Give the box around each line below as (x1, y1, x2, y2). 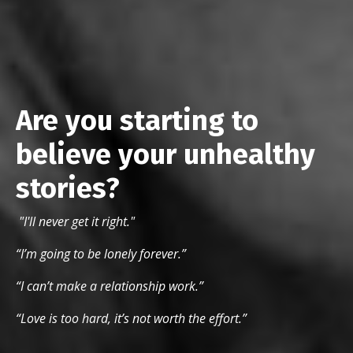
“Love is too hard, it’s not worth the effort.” (16, 310, 247, 327)
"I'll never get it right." (16, 213, 135, 230)
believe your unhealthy (16, 137, 315, 172)
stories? (16, 171, 120, 206)
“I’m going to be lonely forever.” (16, 245, 186, 262)
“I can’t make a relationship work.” (16, 277, 203, 295)
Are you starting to (16, 103, 258, 138)
